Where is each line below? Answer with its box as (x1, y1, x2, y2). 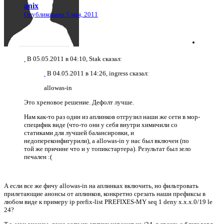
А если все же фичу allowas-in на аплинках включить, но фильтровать (4, 181, 198, 189)
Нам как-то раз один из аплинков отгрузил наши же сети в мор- (24, 112, 200, 120)
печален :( (24, 152, 52, 160)
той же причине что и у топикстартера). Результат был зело (24, 144, 191, 152)
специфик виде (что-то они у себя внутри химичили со (24, 120, 177, 128)
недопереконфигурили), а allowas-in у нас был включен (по (24, 136, 189, 144)
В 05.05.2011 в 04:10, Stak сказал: (27, 54, 122, 62)
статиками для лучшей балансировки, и (24, 128, 134, 136)
